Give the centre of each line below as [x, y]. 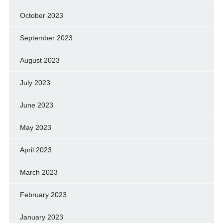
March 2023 [39, 172]
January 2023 [41, 217]
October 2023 [41, 16]
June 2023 [36, 105]
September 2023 [46, 38]
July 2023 [35, 83]
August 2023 [40, 60]
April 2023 [36, 150]
